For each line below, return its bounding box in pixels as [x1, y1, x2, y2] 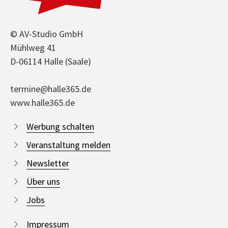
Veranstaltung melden [26, 138, 110, 151]
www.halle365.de [10, 96, 75, 108]
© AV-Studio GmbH [10, 27, 83, 40]
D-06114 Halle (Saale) [10, 55, 91, 67]
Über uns [26, 175, 60, 187]
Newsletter [26, 157, 69, 169]
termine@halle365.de [10, 82, 91, 95]
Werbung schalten [26, 120, 94, 132]
